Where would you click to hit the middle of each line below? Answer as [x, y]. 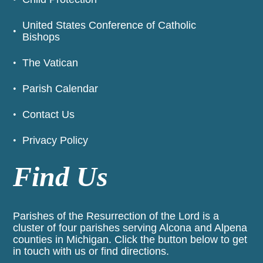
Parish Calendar [60, 89]
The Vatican [50, 63]
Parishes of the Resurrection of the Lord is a [116, 216]
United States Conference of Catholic [109, 25]
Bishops [41, 37]
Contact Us [49, 114]
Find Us [61, 176]
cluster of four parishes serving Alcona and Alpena [130, 228]
